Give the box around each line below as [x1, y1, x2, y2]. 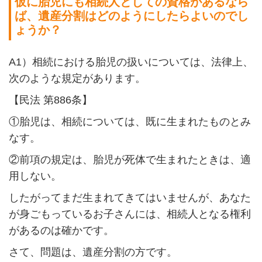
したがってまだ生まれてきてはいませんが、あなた [8, 191, 251, 204]
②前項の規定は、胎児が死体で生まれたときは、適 [8, 153, 251, 166]
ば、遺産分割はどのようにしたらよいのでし [15, 9, 249, 22]
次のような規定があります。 [8, 72, 146, 84]
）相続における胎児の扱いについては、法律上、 [21, 56, 253, 68]
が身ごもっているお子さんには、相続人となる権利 [8, 208, 251, 220]
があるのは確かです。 [8, 224, 114, 236]
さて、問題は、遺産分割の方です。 [8, 246, 177, 258]
